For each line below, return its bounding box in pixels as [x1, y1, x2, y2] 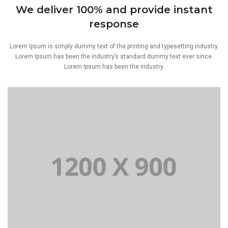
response [89, 17, 139, 30]
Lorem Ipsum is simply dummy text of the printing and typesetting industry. [9, 42, 219, 50]
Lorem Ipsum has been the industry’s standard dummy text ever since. [15, 52, 213, 60]
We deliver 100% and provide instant [15, 3, 213, 16]
